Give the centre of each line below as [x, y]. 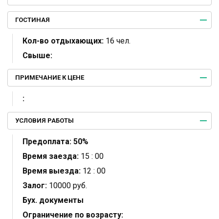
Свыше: [37, 55]
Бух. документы [53, 200]
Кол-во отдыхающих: [63, 41]
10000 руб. [67, 185]
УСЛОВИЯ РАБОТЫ [44, 120]
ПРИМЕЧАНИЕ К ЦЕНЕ [50, 77]
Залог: [35, 185]
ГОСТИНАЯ [33, 20]
